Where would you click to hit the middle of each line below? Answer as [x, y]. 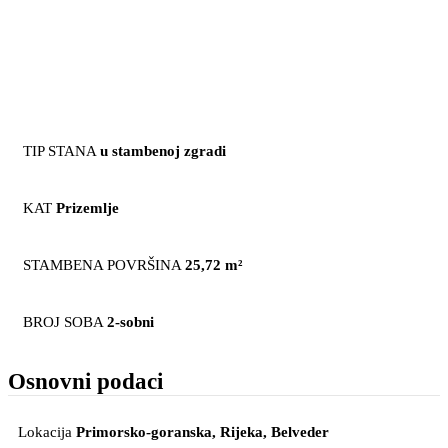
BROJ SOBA [63, 321]
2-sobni [130, 321]
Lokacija [45, 432]
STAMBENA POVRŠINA [102, 264]
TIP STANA [59, 150]
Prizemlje [87, 207]
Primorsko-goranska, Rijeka [169, 432]
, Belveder [296, 432]
